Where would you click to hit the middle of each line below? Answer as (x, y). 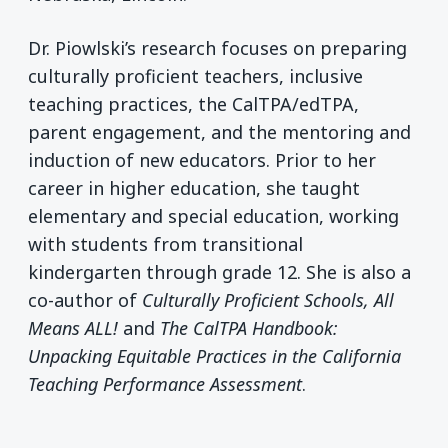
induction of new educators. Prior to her (202, 159)
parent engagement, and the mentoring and (219, 131)
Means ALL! (73, 327)
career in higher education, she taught (194, 187)
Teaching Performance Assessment (165, 383)
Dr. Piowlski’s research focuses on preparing (217, 47)
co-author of (85, 299)
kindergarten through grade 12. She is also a (219, 271)
